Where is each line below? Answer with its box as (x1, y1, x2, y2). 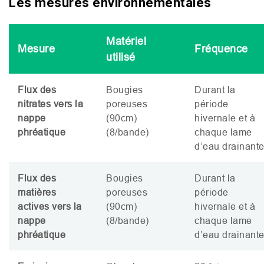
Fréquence (194, 42, 248, 55)
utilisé (106, 50, 136, 63)
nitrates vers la (18, 98, 83, 109)
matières (18, 186, 56, 197)
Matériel (106, 34, 146, 47)
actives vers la (18, 200, 82, 212)
